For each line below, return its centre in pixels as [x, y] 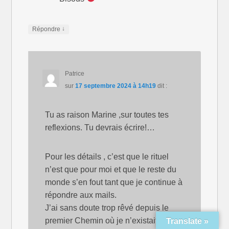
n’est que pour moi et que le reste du [111, 170]
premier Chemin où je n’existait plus [110, 221]
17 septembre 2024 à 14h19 [115, 86]
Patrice [74, 74]
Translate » [187, 221]
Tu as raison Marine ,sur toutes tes [107, 115]
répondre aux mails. [81, 195]
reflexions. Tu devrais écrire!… [100, 128]
